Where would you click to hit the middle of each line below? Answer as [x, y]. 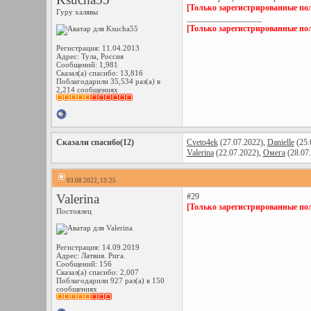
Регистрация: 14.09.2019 [98, 247]
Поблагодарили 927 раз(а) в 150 [110, 280]
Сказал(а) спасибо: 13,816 [99, 73]
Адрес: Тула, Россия [90, 56]
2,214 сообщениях [87, 90]
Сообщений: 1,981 [87, 65]
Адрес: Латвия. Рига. [91, 255]
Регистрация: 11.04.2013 [98, 48]
